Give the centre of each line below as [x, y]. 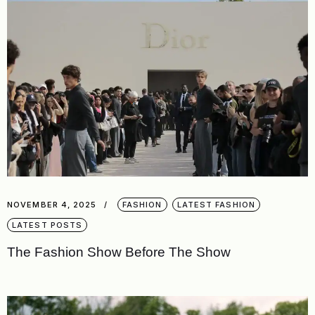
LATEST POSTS [47, 225]
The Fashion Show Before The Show [119, 252]
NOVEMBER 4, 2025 [52, 204]
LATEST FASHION [216, 204]
